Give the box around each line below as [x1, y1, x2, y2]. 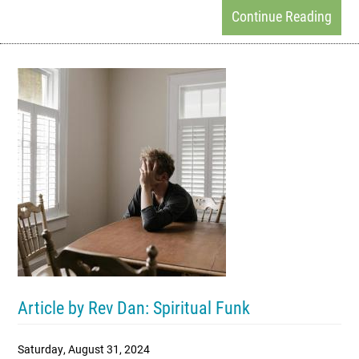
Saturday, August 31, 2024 [18, 341, 150, 357]
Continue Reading [232, 6, 332, 26]
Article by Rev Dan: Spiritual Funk [18, 296, 250, 319]
